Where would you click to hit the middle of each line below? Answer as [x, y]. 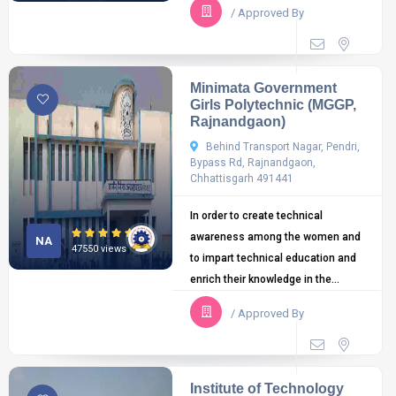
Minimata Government [264, 88]
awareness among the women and [276, 237]
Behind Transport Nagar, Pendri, [282, 147]
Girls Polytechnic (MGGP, [274, 105]
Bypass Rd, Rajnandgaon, [253, 163]
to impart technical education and [274, 258]
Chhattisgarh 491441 [242, 179]
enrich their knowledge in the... [265, 279]
